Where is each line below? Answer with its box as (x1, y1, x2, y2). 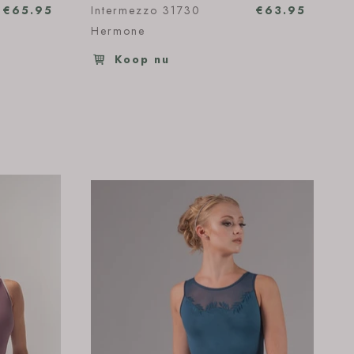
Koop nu (109, 51, 170, 67)
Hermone (91, 23, 145, 39)
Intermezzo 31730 (91, 2, 201, 18)
